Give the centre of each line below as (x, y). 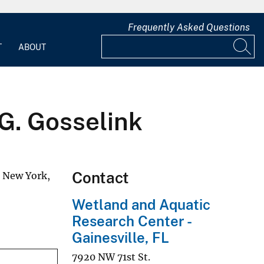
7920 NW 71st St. (111, 257)
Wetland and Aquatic (141, 204)
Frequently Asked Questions (189, 28)
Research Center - (131, 221)
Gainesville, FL (121, 237)
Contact (100, 177)
